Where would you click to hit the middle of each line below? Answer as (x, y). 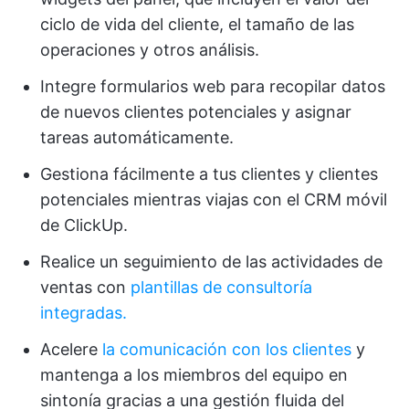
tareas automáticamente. (137, 138)
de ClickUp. (84, 225)
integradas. (84, 313)
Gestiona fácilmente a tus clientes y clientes (209, 174)
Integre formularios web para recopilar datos (213, 87)
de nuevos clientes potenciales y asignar (196, 112)
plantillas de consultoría (221, 288)
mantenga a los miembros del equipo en (194, 375)
